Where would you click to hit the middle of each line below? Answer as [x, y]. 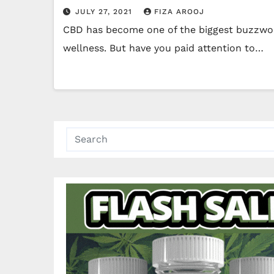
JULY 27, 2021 [105, 12]
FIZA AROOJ [179, 12]
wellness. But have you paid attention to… [163, 48]
